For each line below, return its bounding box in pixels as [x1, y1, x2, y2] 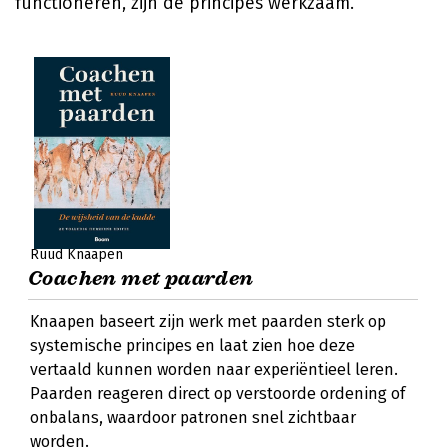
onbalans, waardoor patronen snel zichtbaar [30, 408, 356, 427]
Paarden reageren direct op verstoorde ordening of [30, 384, 405, 403]
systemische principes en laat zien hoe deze [30, 336, 355, 355]
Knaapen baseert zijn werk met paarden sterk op [30, 312, 386, 331]
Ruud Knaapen [30, 246, 123, 263]
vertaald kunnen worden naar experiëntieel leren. [30, 360, 398, 379]
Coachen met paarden [28, 266, 254, 291]
